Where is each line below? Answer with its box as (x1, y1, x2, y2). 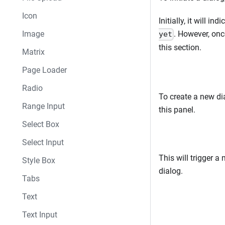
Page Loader (22, 65, 67, 75)
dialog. (159, 166, 183, 176)
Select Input (22, 138, 64, 147)
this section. (159, 42, 201, 52)
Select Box (22, 120, 59, 129)
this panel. (159, 104, 195, 115)
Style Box (22, 156, 55, 165)
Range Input (22, 101, 65, 111)
